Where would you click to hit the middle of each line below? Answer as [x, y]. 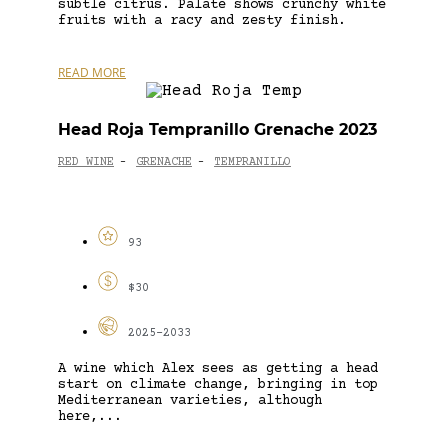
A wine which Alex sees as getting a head [218, 368]
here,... [90, 416]
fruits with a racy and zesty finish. [202, 20]
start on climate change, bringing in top [218, 384]
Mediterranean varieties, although [190, 400]
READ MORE [92, 72]
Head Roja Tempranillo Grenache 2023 [217, 129]
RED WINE [86, 163]
